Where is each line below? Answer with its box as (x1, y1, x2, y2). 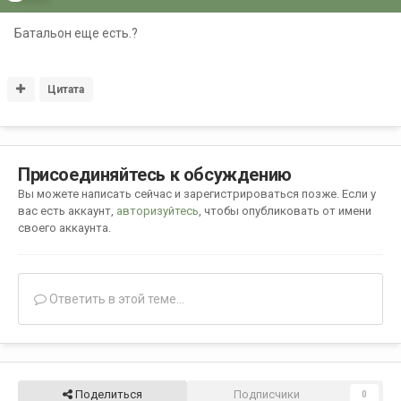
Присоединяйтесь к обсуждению (18, 164, 292, 186)
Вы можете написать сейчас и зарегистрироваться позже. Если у (18, 187, 376, 201)
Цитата (47, 83, 85, 97)
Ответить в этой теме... (47, 292, 184, 307)
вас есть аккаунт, (18, 204, 116, 218)
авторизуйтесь (116, 204, 199, 218)
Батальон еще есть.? (14, 26, 138, 41)
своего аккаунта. (18, 221, 111, 235)
